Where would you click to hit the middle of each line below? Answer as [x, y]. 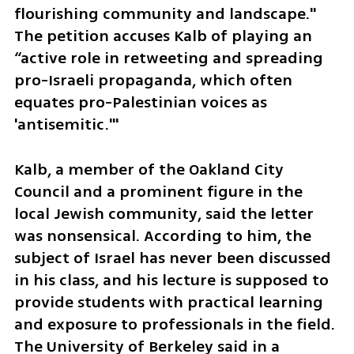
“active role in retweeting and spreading [168, 58]
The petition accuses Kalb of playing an [163, 36]
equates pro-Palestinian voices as [140, 103]
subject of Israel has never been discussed [172, 258]
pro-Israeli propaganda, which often [153, 81]
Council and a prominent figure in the [158, 192]
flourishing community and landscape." [165, 14]
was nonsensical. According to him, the [162, 236]
